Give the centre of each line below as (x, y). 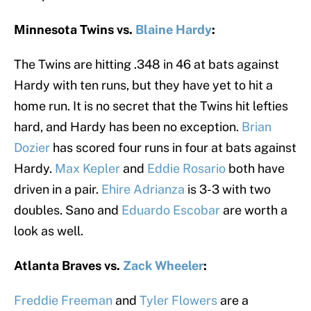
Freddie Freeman (63, 301)
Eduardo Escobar (171, 210)
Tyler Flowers (178, 301)
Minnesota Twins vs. (75, 30)
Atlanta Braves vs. (68, 266)
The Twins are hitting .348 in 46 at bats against (146, 65)
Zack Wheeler (163, 266)
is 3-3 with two (228, 190)
